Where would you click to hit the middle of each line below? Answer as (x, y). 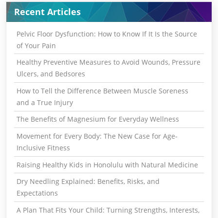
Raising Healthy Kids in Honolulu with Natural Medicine (107, 164)
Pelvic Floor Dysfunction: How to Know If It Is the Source (107, 34)
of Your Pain (36, 45)
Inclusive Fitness (43, 147)
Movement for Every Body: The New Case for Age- (97, 136)
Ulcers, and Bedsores (51, 74)
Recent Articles (47, 11)
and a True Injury (45, 102)
